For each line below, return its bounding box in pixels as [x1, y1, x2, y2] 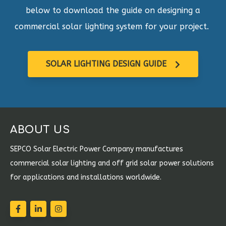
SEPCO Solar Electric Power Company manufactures [10, 145, 183, 154]
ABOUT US [10, 124, 70, 136]
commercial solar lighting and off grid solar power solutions [10, 159, 214, 168]
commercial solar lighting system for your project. [15, 22, 211, 32]
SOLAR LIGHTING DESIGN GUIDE [46, 59, 169, 69]
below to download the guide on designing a [26, 6, 200, 16]
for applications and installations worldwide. [10, 173, 161, 182]
